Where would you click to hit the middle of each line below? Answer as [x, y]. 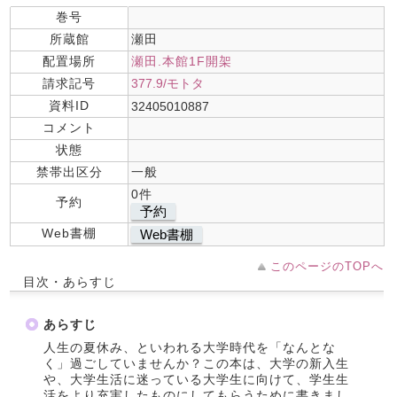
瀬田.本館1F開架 [182, 61]
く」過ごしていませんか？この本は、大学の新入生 [196, 363]
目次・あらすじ [70, 282]
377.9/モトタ [167, 83]
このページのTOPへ [327, 266]
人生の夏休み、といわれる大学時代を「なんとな [190, 347]
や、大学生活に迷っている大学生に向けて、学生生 [196, 379]
